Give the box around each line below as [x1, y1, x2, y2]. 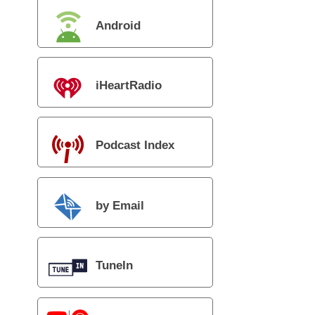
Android [95, 19, 141, 33]
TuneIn [95, 259, 133, 273]
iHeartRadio [95, 79, 162, 93]
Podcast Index [95, 139, 174, 153]
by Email [95, 199, 144, 213]
